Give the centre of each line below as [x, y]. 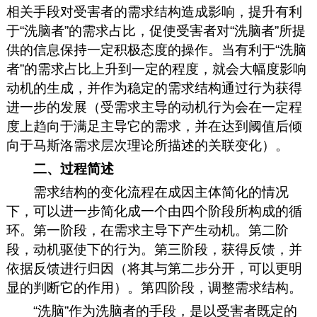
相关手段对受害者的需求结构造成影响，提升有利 [154, 12]
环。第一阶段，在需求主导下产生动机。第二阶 [147, 231]
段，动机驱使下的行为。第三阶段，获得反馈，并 [154, 250]
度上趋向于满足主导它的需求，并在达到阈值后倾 [154, 127]
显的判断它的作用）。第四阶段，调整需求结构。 [154, 288]
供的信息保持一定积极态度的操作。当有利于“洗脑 [156, 50]
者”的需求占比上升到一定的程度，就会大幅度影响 [156, 69]
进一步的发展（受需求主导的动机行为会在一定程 [154, 108]
